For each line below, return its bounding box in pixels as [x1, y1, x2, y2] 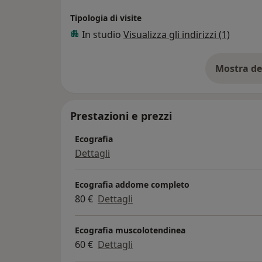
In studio [82, 27, 123, 41]
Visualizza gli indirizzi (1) [123, 27, 230, 41]
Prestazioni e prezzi [70, 108, 172, 123]
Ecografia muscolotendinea [75, 224, 185, 236]
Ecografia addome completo [75, 178, 189, 190]
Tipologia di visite [70, 12, 142, 23]
